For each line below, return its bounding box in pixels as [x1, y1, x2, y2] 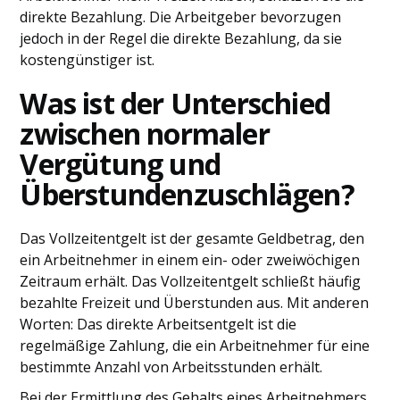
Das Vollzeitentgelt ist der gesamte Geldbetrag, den [20, 229, 365, 248]
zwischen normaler [20, 114, 270, 153]
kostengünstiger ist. [20, 50, 155, 70]
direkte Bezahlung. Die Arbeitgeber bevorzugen [20, 7, 342, 27]
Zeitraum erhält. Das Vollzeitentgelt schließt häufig [20, 271, 362, 291]
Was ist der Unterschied [20, 84, 331, 122]
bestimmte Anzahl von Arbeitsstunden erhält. [20, 357, 323, 377]
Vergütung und [20, 145, 221, 183]
